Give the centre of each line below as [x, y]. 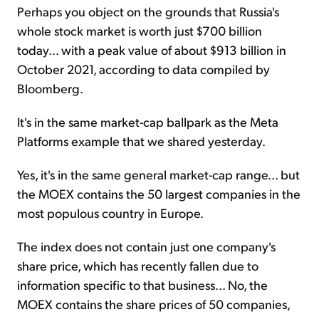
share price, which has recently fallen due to [138, 265]
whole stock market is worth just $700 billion [140, 30]
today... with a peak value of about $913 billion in [152, 49]
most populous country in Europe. [110, 212]
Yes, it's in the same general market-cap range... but [158, 174]
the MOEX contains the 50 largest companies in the [159, 193]
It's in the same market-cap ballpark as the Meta [148, 121]
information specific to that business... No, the [142, 284]
